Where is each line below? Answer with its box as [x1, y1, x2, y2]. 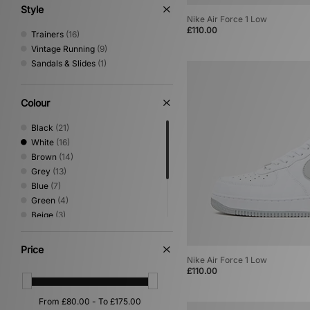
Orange [31, 268, 60, 278]
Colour [21, 97, 50, 109]
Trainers [31, 29, 64, 39]
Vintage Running [31, 44, 95, 54]
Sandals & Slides [31, 58, 95, 69]
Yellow [31, 239, 57, 249]
